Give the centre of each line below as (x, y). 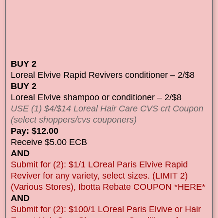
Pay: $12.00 (35, 131)
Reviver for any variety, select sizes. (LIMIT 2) (99, 175)
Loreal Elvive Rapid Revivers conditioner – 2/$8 (103, 75)
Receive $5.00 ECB (49, 142)
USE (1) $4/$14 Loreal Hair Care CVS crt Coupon (107, 108)
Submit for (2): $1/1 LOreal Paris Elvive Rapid (99, 164)
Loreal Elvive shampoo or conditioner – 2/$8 (96, 97)
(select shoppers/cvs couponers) (74, 119)
